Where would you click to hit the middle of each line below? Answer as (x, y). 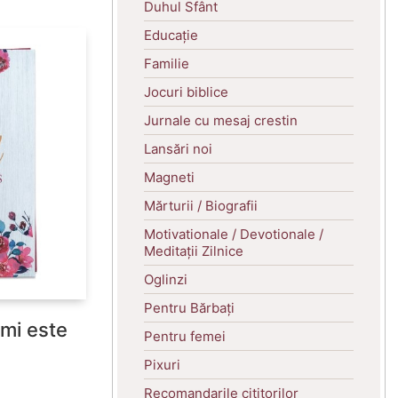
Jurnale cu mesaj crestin (221, 120)
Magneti (169, 177)
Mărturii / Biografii (201, 205)
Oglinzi (166, 279)
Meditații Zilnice (194, 251)
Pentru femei (185, 336)
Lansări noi (178, 148)
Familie (167, 63)
